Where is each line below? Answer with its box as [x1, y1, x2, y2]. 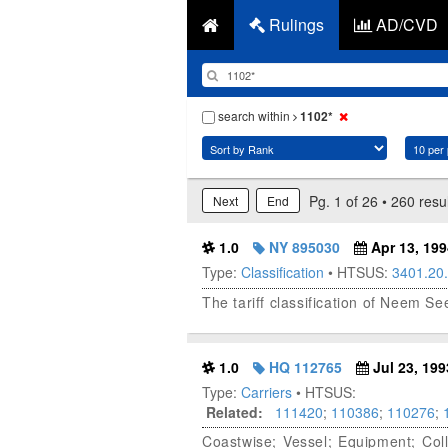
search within [215, 107, 293, 124]
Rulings [265, 13, 324, 36]
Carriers [241, 382, 292, 403]
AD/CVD [372, 13, 438, 36]
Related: [202, 402, 267, 423]
